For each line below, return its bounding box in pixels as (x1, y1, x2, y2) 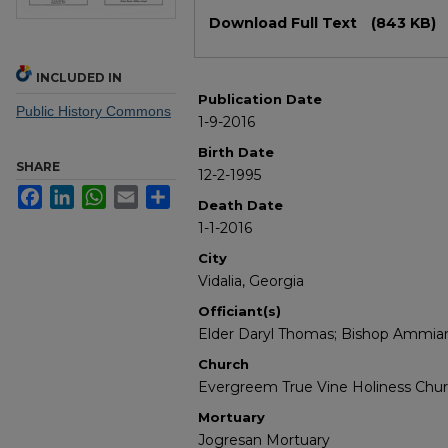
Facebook (42, 185, 105, 202)
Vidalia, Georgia (198, 272, 304, 291)
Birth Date (198, 144, 274, 161)
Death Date (198, 197, 283, 214)
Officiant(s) (198, 303, 281, 320)
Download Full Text (209, 14, 361, 33)
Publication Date (198, 91, 322, 108)
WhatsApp (106, 185, 171, 202)
